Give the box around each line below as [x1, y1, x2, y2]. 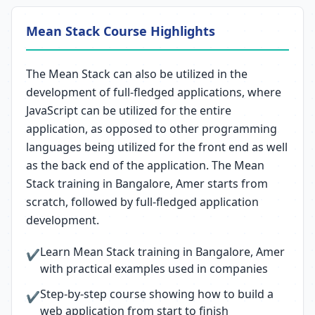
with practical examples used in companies [40, 261, 268, 276]
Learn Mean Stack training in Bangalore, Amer [40, 244, 285, 259]
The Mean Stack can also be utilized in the [26, 66, 247, 82]
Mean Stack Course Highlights [26, 22, 215, 39]
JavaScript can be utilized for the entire [26, 103, 231, 118]
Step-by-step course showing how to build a [40, 286, 274, 302]
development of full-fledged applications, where [26, 84, 281, 100]
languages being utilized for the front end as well [26, 139, 288, 155]
